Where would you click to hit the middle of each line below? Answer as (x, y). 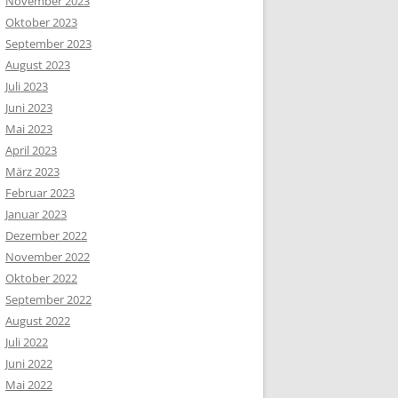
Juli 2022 (27, 342)
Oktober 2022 (41, 279)
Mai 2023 (29, 129)
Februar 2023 (40, 193)
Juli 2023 (27, 87)
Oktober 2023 (41, 23)
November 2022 (48, 257)
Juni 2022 (29, 364)
